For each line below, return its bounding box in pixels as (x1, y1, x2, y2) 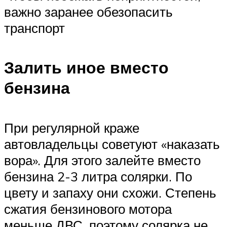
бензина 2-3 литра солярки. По (4, 168, 192, 184)
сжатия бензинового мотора (4, 200, 172, 217)
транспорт (4, 19, 65, 36)
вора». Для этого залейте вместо (4, 152, 201, 168)
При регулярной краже (4, 119, 139, 136)
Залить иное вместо (4, 57, 169, 78)
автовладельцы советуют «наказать (4, 135, 220, 152)
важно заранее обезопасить (4, 3, 173, 20)
